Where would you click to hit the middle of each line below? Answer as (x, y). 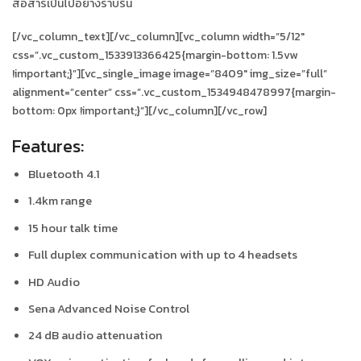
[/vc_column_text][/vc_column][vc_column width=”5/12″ (158, 37)
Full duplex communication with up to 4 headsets (163, 255)
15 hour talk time (73, 228)
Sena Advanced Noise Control (109, 309)
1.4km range (60, 201)
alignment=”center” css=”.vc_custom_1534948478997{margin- (174, 93)
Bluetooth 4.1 (64, 174)
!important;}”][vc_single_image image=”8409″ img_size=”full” (170, 74)
